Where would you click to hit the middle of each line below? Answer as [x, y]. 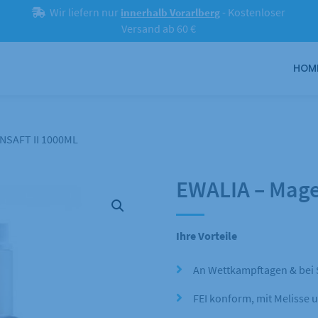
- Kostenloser [253, 13]
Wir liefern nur [83, 13]
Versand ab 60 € [159, 29]
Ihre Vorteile [207, 235]
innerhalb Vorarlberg [171, 13]
